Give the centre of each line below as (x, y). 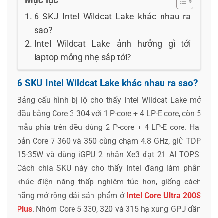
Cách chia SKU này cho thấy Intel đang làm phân (109, 168)
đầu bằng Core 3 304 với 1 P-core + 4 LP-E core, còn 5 (109, 114)
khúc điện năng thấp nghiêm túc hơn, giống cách (109, 182)
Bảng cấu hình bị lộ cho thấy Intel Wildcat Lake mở (109, 100)
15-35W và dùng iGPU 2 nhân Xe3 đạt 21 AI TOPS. (109, 155)
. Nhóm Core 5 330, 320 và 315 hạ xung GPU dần (117, 209)
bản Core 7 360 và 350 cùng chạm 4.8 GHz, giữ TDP (109, 141)
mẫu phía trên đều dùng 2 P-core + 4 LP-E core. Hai (109, 127)
